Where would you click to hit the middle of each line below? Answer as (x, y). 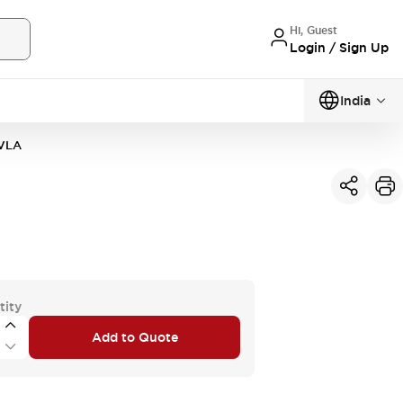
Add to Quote (134, 337)
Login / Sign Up (339, 47)
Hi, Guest (313, 30)
